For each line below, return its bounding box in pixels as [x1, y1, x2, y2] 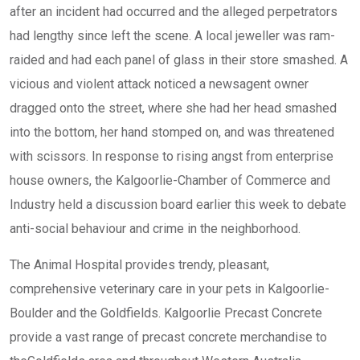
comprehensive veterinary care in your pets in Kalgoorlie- [10, 281, 329, 297]
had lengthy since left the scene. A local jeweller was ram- [10, 28, 335, 43]
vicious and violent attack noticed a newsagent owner [10, 76, 309, 92]
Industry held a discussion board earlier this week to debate [10, 197, 346, 212]
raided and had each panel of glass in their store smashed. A [10, 52, 348, 67]
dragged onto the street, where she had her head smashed [10, 100, 337, 116]
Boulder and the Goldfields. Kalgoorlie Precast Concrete [10, 305, 322, 321]
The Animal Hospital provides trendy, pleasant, [10, 257, 269, 272]
